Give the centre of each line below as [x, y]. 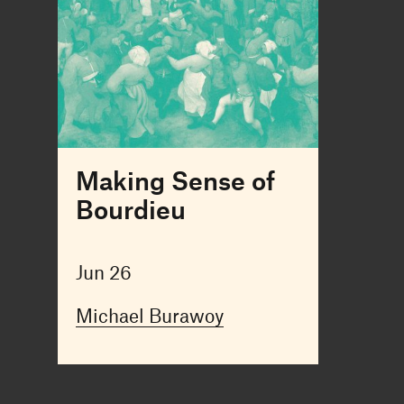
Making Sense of [175, 180]
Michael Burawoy [149, 315]
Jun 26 [103, 271]
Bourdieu [130, 209]
